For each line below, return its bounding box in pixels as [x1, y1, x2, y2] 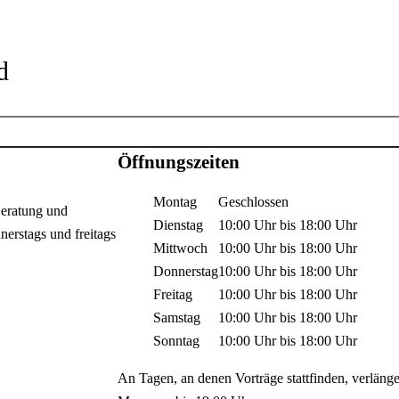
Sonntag [153, 333, 200, 349]
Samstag [153, 310, 201, 326]
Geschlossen [218, 194, 289, 210]
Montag [153, 194, 198, 210]
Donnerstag [153, 264, 219, 280]
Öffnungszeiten [118, 151, 240, 174]
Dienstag [153, 217, 204, 233]
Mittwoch [153, 240, 208, 256]
